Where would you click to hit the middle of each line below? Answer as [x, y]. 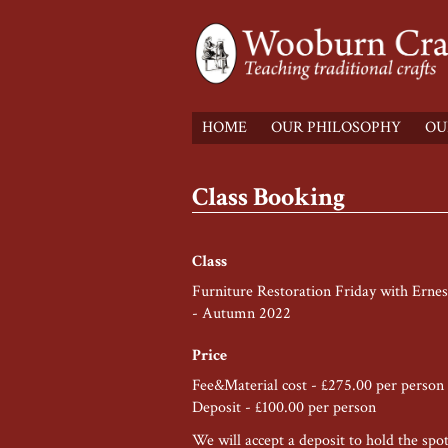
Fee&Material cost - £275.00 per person [318, 386]
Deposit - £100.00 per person [284, 408]
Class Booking [268, 198]
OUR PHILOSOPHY [336, 128]
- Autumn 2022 [241, 314]
